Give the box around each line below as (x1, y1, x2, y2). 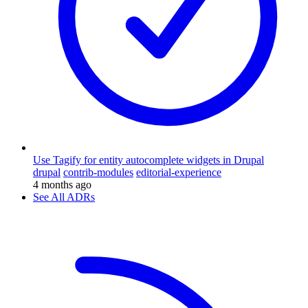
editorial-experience (136, 166, 221, 178)
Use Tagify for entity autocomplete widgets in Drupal (33, 153, 264, 166)
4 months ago (33, 178, 91, 190)
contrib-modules (63, 166, 133, 178)
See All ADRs (33, 190, 95, 203)
